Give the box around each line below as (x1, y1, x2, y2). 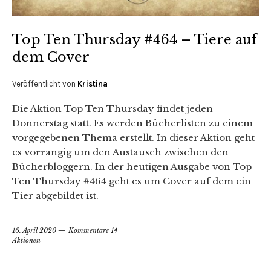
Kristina (77, 79, 108, 89)
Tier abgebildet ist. (12, 190, 99, 202)
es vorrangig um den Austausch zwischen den (12, 146, 229, 158)
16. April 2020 (12, 226, 56, 235)
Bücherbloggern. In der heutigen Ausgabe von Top (12, 161, 252, 173)
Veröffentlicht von (12, 79, 77, 89)
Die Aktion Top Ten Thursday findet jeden (12, 103, 213, 115)
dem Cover (12, 49, 90, 66)
